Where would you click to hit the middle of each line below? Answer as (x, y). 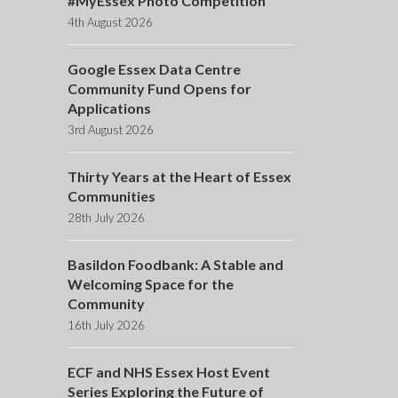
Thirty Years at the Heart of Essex (179, 177)
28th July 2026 (106, 218)
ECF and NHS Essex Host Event (168, 372)
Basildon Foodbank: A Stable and (175, 265)
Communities (111, 196)
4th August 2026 (110, 23)
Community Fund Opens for (159, 89)
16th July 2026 (106, 326)
